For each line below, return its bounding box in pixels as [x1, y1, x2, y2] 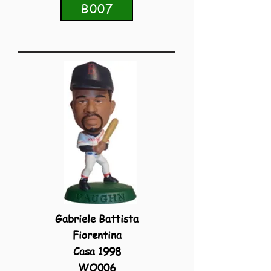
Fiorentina [72, 227, 122, 242]
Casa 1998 [73, 244, 121, 258]
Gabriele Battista [55, 211, 139, 226]
